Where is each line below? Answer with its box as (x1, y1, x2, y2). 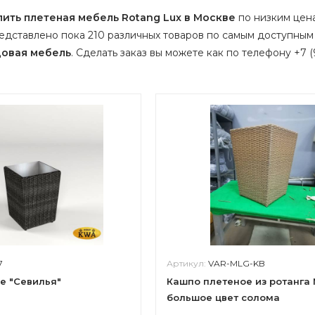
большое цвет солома (166, 292, 280, 303)
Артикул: (166, 258, 208, 269)
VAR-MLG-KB (207, 258, 265, 269)
